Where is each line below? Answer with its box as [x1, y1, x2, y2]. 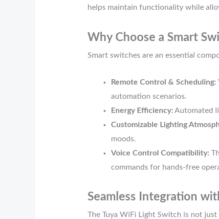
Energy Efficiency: [110, 107, 173, 115]
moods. [110, 135, 136, 143]
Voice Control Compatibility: [110, 149, 209, 157]
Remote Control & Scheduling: [110, 78, 216, 87]
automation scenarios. [110, 92, 187, 101]
